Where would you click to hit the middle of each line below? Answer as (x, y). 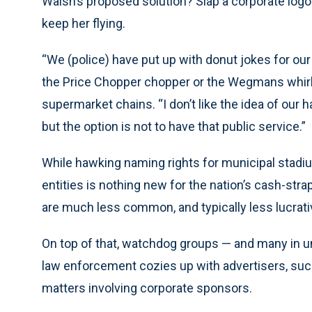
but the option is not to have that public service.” (174, 127)
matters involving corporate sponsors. (147, 288)
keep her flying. (84, 24)
